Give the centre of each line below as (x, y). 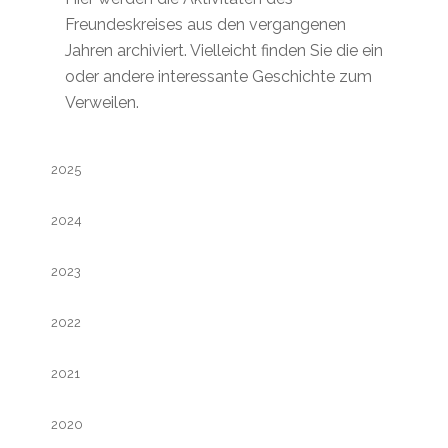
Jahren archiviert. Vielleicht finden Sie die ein (223, 50)
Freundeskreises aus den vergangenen (205, 24)
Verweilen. (101, 102)
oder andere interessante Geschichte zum (218, 76)
